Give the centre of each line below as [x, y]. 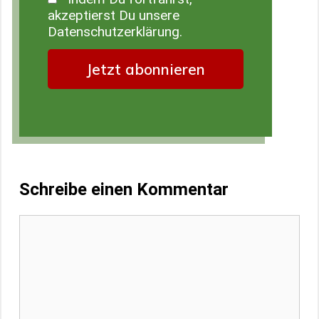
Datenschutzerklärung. [115, 32]
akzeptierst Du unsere [114, 16]
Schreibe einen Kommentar [124, 189]
